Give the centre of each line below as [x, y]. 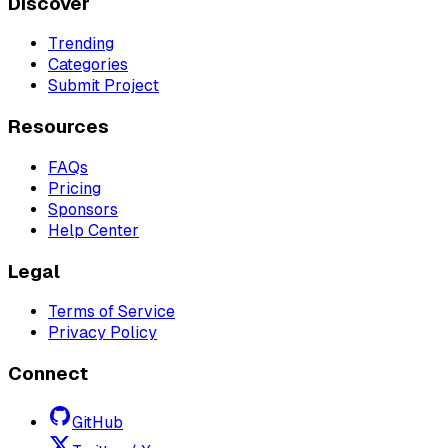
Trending [81, 44]
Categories [88, 65]
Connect [48, 374]
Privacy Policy [102, 333]
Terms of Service [111, 312]
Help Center [93, 230]
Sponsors [83, 209]
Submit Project [103, 86]
